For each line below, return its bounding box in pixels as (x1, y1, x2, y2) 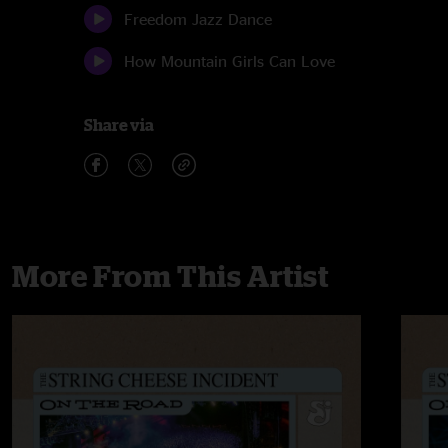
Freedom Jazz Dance (124, 10, 272, 28)
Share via (84, 116, 154, 134)
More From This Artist (12, 259, 329, 293)
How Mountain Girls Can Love (124, 52, 335, 70)
